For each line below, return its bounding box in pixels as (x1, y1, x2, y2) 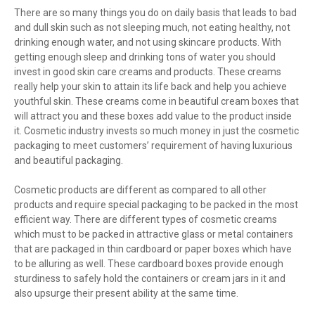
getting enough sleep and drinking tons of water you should (14, 51, 276, 63)
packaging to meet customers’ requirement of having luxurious (14, 140, 292, 152)
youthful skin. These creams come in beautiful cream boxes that (14, 96, 299, 108)
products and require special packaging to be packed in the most (14, 199, 298, 211)
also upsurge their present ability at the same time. (14, 288, 238, 300)
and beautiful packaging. (14, 155, 123, 167)
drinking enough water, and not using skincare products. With (14, 37, 281, 49)
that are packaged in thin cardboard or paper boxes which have (14, 243, 292, 255)
